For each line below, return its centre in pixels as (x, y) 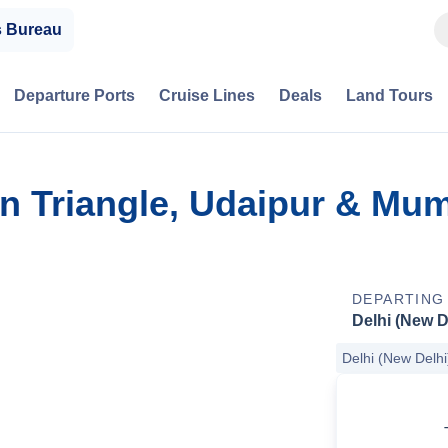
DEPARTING (398, 299)
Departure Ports (74, 95)
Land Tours (389, 95)
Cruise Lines (207, 95)
